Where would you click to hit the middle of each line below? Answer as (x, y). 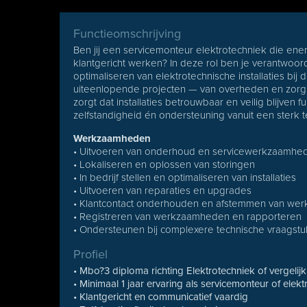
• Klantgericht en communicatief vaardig (161, 297)
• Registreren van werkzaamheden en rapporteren (188, 217)
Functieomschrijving (127, 34)
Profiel (91, 254)
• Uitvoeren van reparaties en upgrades (163, 191)
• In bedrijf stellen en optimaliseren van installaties (185, 177)
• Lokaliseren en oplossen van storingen (164, 164)
